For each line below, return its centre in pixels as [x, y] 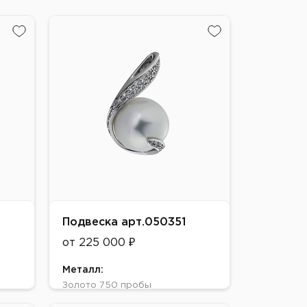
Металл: [83, 270]
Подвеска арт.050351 [124, 222]
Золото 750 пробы [107, 285]
